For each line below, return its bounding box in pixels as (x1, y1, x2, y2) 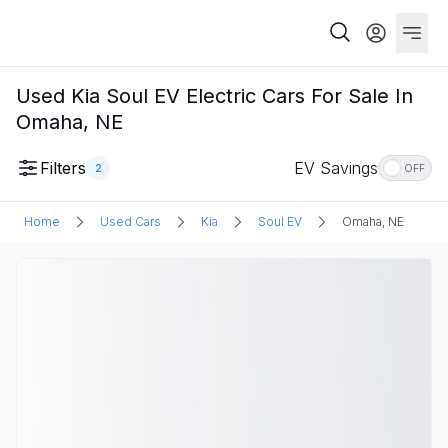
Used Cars (100, 214, 161, 229)
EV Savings (294, 158, 378, 178)
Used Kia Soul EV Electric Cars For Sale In (16, 84, 413, 108)
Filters (40, 158, 86, 178)
